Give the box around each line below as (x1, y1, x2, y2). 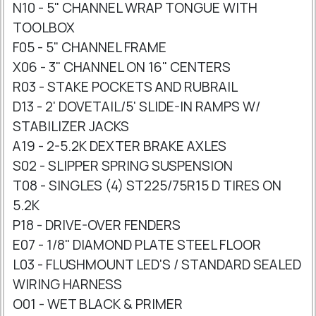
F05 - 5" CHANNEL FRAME (13, 38, 166, 57)
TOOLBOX (13, 18, 75, 37)
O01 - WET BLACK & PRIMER (13, 295, 183, 314)
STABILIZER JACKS (13, 117, 129, 136)
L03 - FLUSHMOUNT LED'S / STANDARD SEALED (13, 255, 301, 274)
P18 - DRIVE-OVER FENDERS (13, 216, 181, 235)
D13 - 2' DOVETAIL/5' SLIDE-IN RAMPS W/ (13, 97, 260, 116)
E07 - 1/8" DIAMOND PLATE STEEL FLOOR (13, 236, 261, 255)
